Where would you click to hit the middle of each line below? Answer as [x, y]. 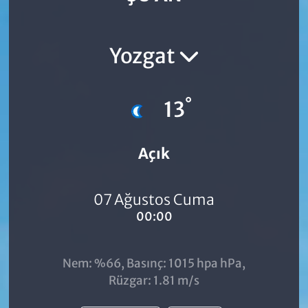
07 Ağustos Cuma [154, 200]
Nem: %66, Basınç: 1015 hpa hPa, [154, 263]
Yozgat [144, 56]
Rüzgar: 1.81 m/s [154, 280]
